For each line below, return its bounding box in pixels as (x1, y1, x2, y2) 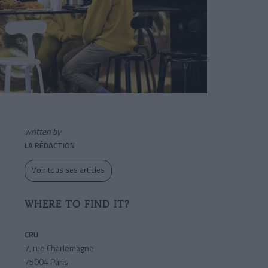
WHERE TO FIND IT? (25, 199, 130, 211)
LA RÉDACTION (25, 139, 75, 152)
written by (25, 125, 61, 138)
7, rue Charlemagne (25, 242, 94, 255)
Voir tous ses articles (32, 164, 105, 176)
